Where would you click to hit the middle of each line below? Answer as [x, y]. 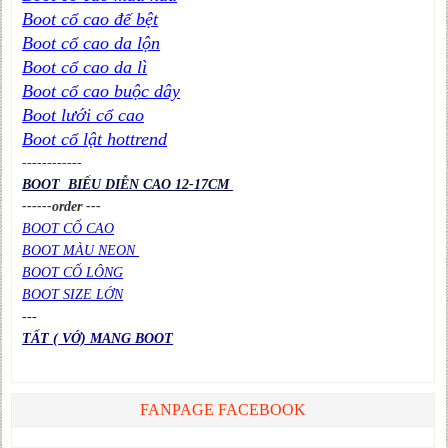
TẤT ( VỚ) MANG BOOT [98, 338]
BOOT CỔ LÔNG [73, 272]
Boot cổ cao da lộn [91, 42]
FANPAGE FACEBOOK [222, 409]
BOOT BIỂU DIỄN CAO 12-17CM [128, 184]
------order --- [62, 206]
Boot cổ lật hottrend [95, 138]
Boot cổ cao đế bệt [90, 18]
